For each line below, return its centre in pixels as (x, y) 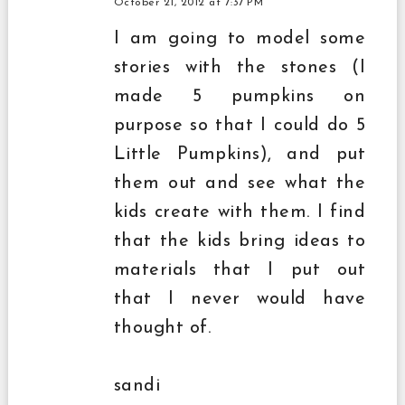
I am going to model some (240, 38)
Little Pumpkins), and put (240, 154)
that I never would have (240, 299)
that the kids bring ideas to (240, 241)
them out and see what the (240, 183)
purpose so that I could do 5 (240, 125)
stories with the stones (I (240, 67)
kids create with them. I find (240, 212)
